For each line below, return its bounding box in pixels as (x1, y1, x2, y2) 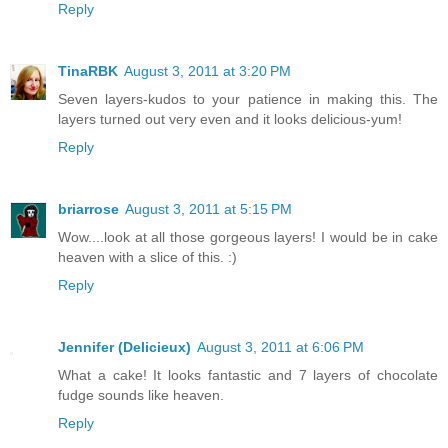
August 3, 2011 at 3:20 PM (124, 63, 291, 80)
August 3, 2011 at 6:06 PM (197, 339, 364, 356)
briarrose (58, 201, 119, 218)
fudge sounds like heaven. (58, 387, 224, 404)
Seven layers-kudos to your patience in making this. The (58, 91, 438, 108)
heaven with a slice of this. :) (58, 249, 237, 266)
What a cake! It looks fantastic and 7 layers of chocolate (58, 367, 438, 384)
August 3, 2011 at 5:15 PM (125, 201, 292, 218)
